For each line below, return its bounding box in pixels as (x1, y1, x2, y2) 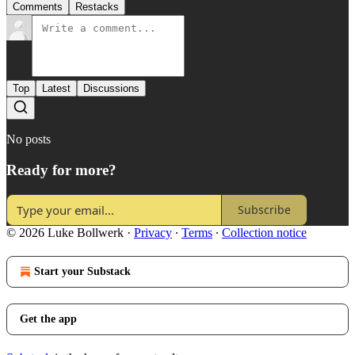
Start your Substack (34, 265, 131, 277)
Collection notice (222, 225, 307, 239)
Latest (42, 82, 71, 95)
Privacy (134, 225, 172, 239)
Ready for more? (6, 161, 116, 178)
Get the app (20, 312, 77, 325)
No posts (6, 132, 51, 147)
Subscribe (238, 202, 291, 217)
